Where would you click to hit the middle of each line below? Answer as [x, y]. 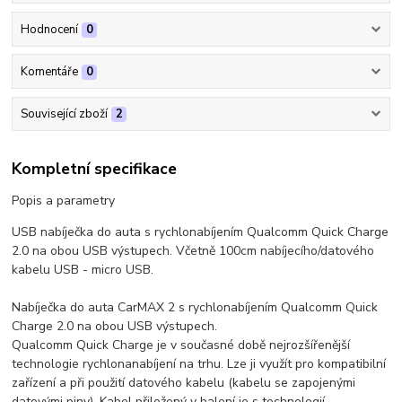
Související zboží [64, 114]
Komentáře [49, 72]
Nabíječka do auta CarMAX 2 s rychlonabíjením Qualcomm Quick [195, 307]
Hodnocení [49, 29]
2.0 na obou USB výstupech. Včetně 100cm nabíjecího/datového [193, 250]
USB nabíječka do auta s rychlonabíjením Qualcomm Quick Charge [201, 232]
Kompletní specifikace [95, 168]
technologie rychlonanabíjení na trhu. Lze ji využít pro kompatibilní [199, 363]
